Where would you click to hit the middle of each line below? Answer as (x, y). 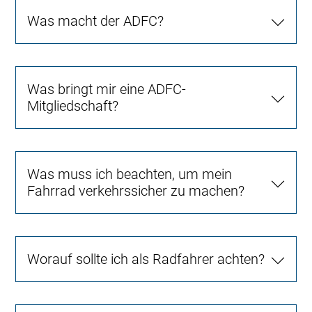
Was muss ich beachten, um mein (130, 174)
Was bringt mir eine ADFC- (107, 89)
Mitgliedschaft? (73, 106)
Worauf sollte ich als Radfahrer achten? (146, 259)
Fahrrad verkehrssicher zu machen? (136, 191)
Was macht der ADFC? (96, 21)
